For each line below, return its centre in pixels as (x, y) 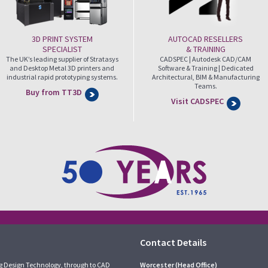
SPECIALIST (62, 49)
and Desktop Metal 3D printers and (62, 68)
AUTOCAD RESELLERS (205, 39)
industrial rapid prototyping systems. (62, 77)
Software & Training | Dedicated (205, 68)
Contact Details (173, 242)
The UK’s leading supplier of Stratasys (62, 59)
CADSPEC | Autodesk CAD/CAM (205, 59)
